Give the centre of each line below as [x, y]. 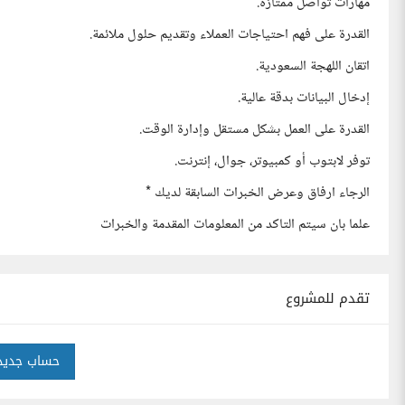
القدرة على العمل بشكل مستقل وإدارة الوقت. [254, 130]
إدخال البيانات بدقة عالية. [304, 98]
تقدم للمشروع [328, 298]
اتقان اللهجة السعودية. [313, 66]
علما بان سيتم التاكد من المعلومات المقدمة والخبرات [235, 225]
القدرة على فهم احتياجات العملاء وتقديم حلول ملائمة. [230, 35]
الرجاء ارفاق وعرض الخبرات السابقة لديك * [258, 193]
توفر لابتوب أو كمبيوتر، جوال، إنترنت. [272, 161]
